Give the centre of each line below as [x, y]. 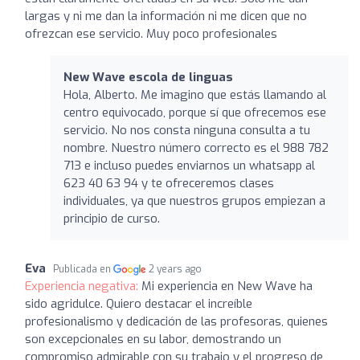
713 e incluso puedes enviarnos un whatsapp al [189, 165]
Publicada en [83, 269]
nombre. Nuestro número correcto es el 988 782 [196, 147]
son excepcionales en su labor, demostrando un [153, 339]
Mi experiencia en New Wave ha [227, 286]
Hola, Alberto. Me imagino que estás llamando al [195, 94]
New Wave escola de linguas [148, 77]
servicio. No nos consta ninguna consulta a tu [187, 130]
